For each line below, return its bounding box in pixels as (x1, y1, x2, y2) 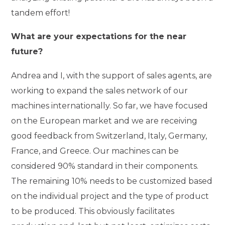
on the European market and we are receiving (11, 116, 198, 126)
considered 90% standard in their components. (11, 161, 199, 171)
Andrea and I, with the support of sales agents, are (11, 70, 212, 80)
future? (11, 47, 43, 57)
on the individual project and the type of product (11, 191, 209, 201)
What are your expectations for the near (11, 32, 187, 42)
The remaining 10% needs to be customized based (11, 176, 213, 186)
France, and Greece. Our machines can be (11, 146, 179, 156)
